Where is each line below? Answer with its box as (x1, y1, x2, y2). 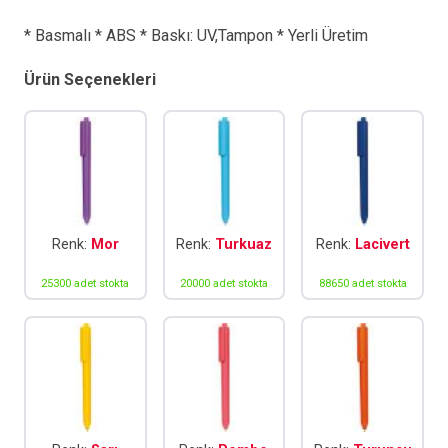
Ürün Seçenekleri (24, 70, 156, 90)
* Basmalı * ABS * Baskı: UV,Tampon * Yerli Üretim (24, 26, 368, 46)
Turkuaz (214, 235, 272, 253)
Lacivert (354, 235, 410, 253)
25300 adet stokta (41, 277, 130, 291)
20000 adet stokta (179, 277, 268, 291)
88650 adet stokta (318, 277, 407, 291)
